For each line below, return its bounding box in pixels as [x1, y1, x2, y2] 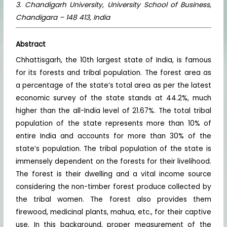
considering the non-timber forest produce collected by [16, 182, 211, 192]
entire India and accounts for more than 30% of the [16, 131, 211, 141]
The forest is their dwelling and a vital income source [16, 169, 211, 179]
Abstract [16, 39, 46, 49]
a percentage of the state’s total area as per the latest [16, 81, 211, 91]
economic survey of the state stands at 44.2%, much [16, 93, 211, 103]
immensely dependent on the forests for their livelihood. [16, 157, 211, 167]
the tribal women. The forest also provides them [16, 195, 211, 205]
